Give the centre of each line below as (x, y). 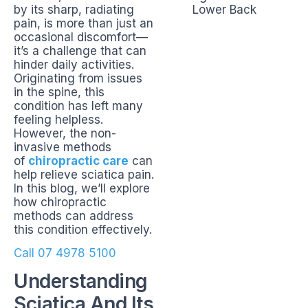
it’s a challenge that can (80, 51)
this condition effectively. (83, 230)
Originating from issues (78, 78)
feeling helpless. (58, 120)
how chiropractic (60, 202)
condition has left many (78, 106)
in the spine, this (59, 92)
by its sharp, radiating (74, 10)
